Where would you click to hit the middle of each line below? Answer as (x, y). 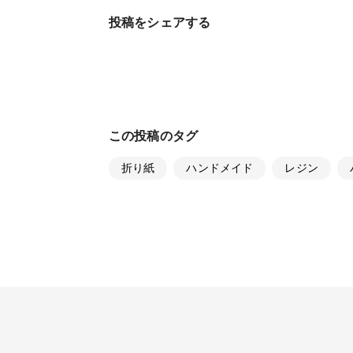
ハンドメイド (220, 167)
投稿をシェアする (160, 22)
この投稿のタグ (154, 136)
